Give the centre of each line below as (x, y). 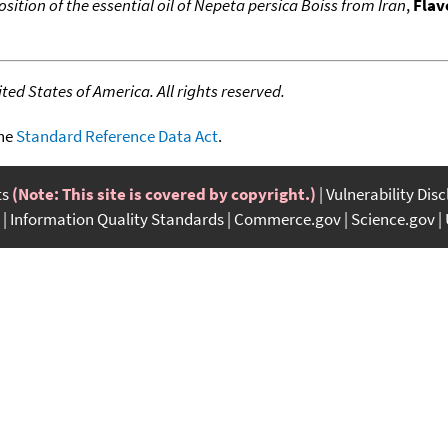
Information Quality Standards (117, 218)
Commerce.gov (287, 218)
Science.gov (393, 218)
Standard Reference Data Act (117, 135)
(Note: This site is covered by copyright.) (164, 193)
